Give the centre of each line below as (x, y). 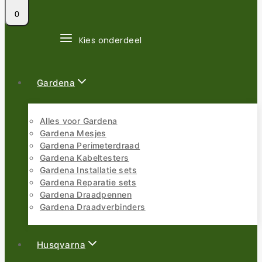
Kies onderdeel (110, 40)
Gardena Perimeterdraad (90, 146)
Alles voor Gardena (79, 121)
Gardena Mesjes (73, 133)
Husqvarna (61, 245)
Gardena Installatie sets (89, 170)
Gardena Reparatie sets (88, 182)
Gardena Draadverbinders (93, 207)
